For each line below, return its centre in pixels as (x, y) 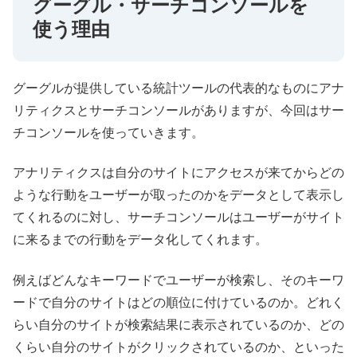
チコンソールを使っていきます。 (108, 132)
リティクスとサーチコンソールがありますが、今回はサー (178, 110)
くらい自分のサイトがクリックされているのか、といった (178, 347)
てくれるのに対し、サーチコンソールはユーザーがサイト (178, 218)
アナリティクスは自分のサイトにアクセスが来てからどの (178, 173)
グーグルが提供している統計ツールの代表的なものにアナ (178, 88)
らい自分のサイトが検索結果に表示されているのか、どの (178, 324)
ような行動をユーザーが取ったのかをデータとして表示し (178, 195)
